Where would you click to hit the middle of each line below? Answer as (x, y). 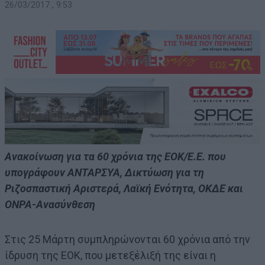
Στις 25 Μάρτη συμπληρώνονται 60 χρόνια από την (127, 240)
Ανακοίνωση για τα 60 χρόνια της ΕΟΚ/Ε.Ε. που (115, 157)
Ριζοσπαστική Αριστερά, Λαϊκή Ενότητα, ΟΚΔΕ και (124, 189)
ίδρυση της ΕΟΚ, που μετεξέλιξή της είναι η (110, 256)
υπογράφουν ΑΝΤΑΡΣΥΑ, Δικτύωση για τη (104, 173)
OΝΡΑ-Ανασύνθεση (50, 205)
